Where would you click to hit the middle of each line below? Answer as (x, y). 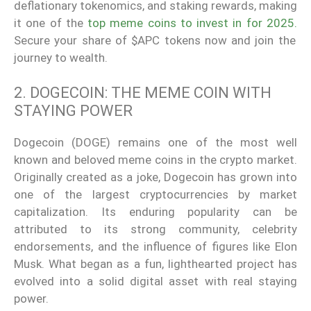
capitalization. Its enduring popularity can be (155, 212)
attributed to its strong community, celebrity (155, 229)
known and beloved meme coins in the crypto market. (155, 160)
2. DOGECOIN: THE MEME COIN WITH (143, 93)
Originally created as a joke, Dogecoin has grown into (155, 177)
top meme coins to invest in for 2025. (190, 23)
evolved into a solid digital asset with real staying (155, 281)
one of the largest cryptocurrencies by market (155, 195)
